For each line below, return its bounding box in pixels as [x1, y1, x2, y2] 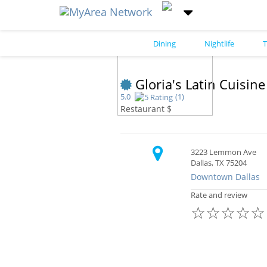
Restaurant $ [120, 103, 172, 115]
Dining [153, 38, 176, 49]
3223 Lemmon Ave [190, 147, 256, 158]
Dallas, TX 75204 [190, 157, 247, 169]
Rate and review [190, 190, 247, 201]
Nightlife [204, 38, 234, 49]
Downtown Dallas [190, 171, 260, 183]
